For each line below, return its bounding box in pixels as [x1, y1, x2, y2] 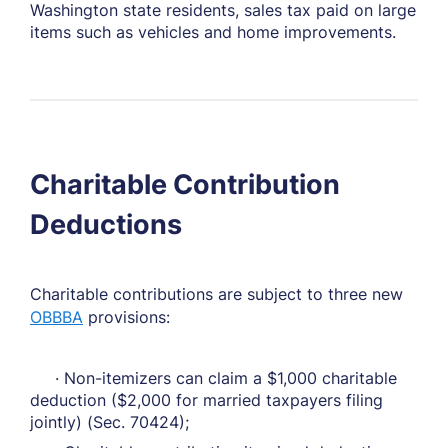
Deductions [30, 208, 182, 241]
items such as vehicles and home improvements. [30, 22, 396, 42]
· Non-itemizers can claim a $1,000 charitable [30, 368, 397, 388]
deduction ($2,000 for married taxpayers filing [30, 390, 383, 410]
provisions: [83, 307, 170, 327]
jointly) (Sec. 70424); [30, 412, 189, 432]
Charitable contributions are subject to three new [30, 284, 403, 304]
